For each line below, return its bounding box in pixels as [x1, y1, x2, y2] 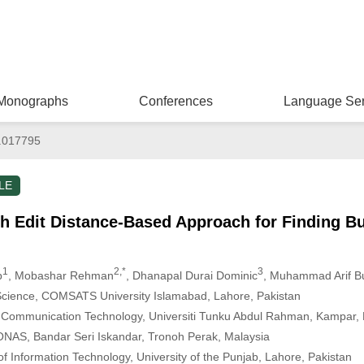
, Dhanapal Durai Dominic [125, 268, 258, 282]
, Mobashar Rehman [7, 268, 114, 282]
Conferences [138, 94, 213, 108]
